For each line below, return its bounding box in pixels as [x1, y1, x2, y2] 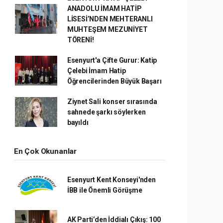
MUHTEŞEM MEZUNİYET [67, 25, 148, 33]
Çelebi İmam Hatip [67, 66, 126, 75]
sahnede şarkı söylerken [67, 108, 146, 116]
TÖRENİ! [67, 35, 94, 44]
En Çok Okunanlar [14, 146, 77, 156]
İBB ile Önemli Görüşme [67, 186, 142, 194]
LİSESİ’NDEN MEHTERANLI [67, 14, 153, 23]
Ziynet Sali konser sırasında [67, 97, 157, 106]
